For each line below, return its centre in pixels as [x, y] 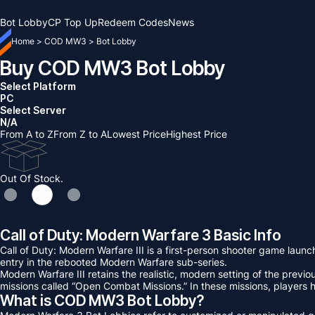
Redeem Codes [133, 22]
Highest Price [197, 134]
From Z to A [80, 134]
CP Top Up [73, 22]
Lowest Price [136, 134]
